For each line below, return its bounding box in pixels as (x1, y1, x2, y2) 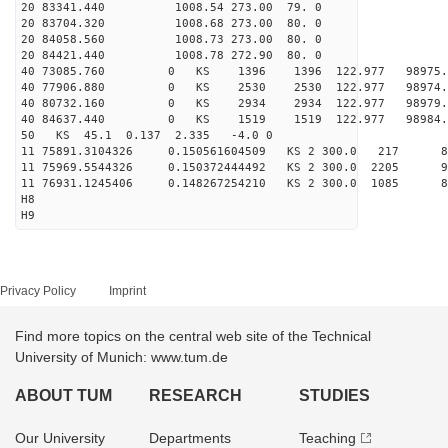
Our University (15, 430, 105, 446)
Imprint (109, 284, 146, 298)
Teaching (298, 430, 356, 446)
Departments (149, 430, 232, 446)
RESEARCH (149, 387, 243, 404)
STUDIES (298, 387, 370, 404)
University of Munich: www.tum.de (15, 349, 228, 365)
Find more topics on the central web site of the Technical (15, 328, 371, 344)
